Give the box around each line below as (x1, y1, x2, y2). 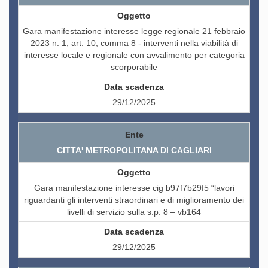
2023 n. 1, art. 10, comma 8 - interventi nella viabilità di (30, 38, 238, 48)
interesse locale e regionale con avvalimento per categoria (23, 50, 245, 60)
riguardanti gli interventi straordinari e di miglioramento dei (24, 195, 244, 205)
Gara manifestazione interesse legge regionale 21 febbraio (23, 26, 245, 36)
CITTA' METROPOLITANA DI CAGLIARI (56, 145, 212, 156)
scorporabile (111, 62, 157, 72)
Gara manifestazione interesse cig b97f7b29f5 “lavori (33, 183, 234, 193)
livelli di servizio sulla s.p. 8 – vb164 (67, 207, 201, 217)
